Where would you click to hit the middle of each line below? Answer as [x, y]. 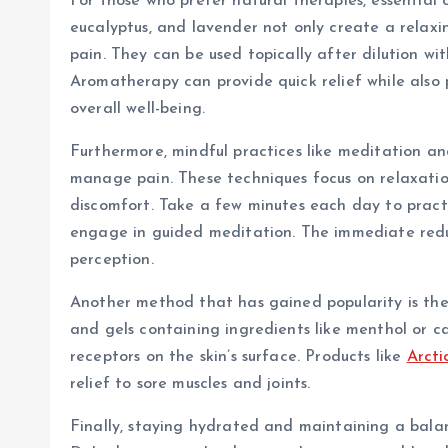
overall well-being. [138, 109]
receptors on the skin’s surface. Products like [238, 357]
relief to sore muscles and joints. [190, 384]
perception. [112, 260]
